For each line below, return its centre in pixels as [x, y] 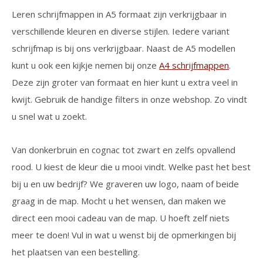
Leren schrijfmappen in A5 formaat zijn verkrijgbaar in [119, 14]
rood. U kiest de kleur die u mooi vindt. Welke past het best [131, 167]
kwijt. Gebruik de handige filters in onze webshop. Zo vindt [129, 99]
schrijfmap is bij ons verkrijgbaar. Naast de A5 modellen [124, 48]
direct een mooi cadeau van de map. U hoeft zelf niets [121, 218]
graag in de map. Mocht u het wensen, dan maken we [119, 201]
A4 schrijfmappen [194, 65]
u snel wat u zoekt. [49, 116]
